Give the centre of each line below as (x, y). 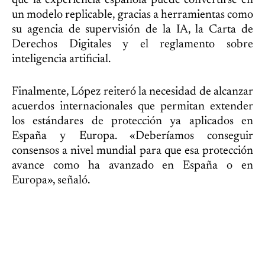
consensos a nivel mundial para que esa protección (132, 151)
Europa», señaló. (51, 180)
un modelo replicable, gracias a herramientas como (132, 14)
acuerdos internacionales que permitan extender (132, 106)
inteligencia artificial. (61, 59)
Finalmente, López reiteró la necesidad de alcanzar (132, 91)
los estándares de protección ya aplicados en (132, 121)
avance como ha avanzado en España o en (132, 165)
